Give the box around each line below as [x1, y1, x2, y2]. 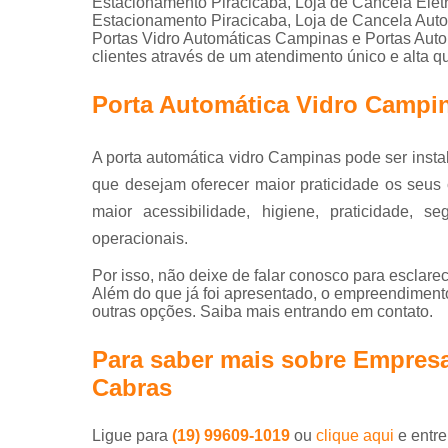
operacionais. [92, 229, 188, 247]
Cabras [92, 373, 172, 401]
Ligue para [92, 426, 172, 444]
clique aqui [316, 426, 394, 444]
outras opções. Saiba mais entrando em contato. [92, 302, 433, 320]
